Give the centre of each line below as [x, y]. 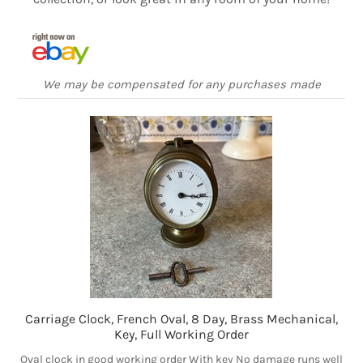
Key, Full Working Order [181, 335]
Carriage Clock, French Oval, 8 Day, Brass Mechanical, [181, 319]
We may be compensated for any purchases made [181, 85]
